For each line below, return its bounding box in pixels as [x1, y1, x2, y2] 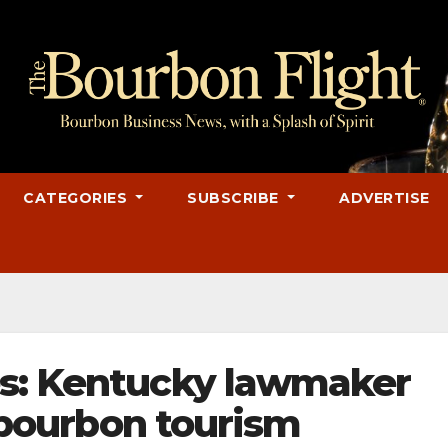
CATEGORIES [23, 188, 132, 207]
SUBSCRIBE [187, 188, 284, 207]
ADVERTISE [339, 188, 430, 207]
